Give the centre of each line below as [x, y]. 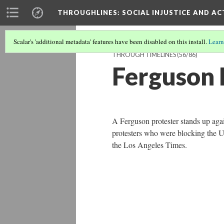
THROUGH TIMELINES [144, 55]
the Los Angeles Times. [149, 145]
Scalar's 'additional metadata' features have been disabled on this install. [111, 41]
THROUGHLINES [87, 12]
